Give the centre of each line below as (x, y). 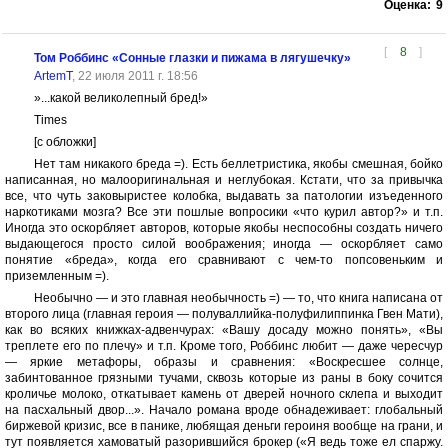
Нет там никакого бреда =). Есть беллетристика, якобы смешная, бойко (238, 164)
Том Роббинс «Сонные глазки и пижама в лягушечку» (192, 58)
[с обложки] (64, 142)
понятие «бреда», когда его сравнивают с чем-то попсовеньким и (224, 260)
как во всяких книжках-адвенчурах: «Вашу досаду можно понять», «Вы (224, 330)
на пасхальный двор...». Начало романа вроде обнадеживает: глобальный (224, 410)
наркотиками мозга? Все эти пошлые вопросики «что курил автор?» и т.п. (224, 212)
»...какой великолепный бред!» (120, 98)
